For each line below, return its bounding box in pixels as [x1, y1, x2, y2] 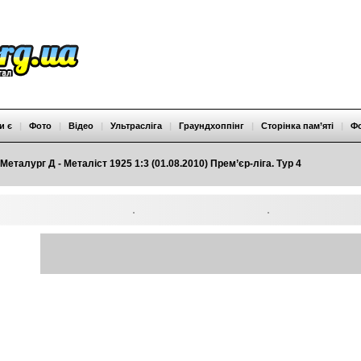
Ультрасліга [110, 121, 162, 131]
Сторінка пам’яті [261, 121, 334, 131]
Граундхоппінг [179, 121, 244, 131]
